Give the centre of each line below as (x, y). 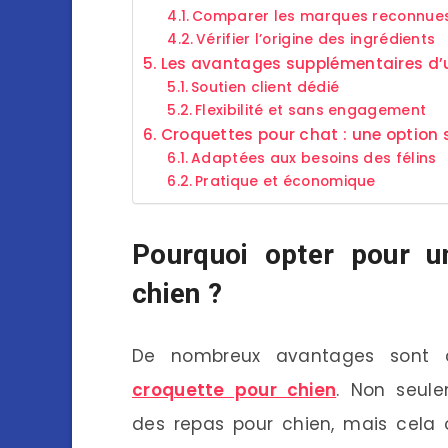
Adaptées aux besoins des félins (314, 158)
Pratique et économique (285, 181)
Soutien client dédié (265, 87)
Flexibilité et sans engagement (311, 110)
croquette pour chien (234, 389)
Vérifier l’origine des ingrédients (316, 39)
